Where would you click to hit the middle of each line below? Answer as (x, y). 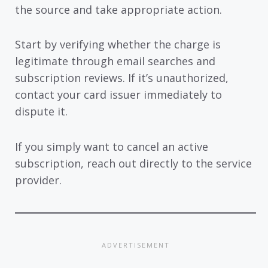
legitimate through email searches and (115, 61)
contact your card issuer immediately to (118, 95)
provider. (38, 180)
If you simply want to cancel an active (112, 147)
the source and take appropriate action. (118, 9)
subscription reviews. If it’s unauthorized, (122, 78)
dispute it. (41, 112)
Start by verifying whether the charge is (118, 45)
